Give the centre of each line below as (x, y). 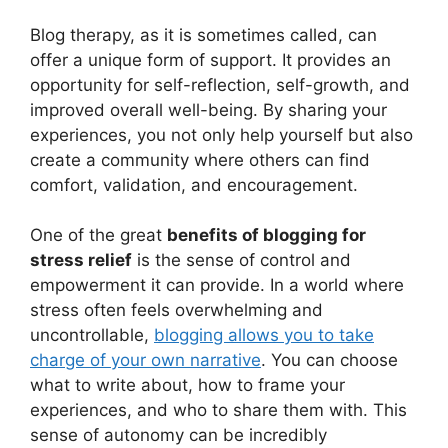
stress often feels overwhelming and (176, 310)
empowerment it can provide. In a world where (217, 285)
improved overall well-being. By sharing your (208, 109)
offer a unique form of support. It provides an (210, 59)
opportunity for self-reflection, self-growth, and (220, 84)
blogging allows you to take (264, 335)
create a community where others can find (200, 159)
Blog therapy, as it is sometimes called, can (203, 34)
